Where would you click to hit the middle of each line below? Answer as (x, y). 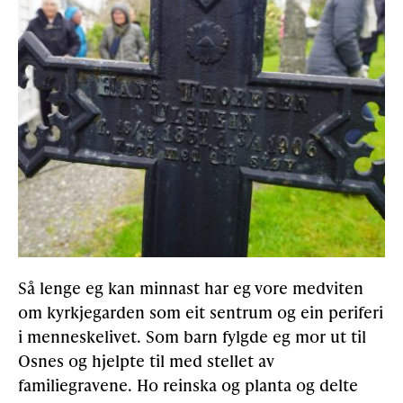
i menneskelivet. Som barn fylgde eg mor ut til (192, 336)
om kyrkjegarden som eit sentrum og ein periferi (201, 312)
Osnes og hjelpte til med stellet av (146, 361)
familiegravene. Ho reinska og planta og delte (188, 385)
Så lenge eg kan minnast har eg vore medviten (191, 288)
